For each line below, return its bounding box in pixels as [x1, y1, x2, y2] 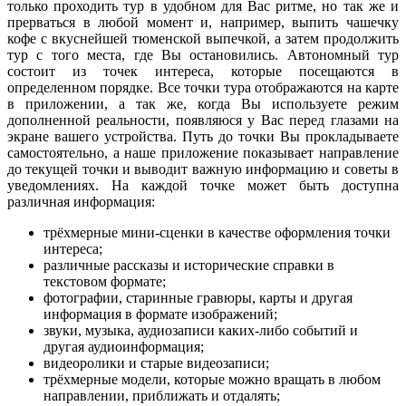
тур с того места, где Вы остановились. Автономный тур [7, 47, 399, 63]
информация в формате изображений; [43, 306, 277, 323]
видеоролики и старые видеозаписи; [43, 355, 269, 372]
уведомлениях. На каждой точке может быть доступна [7, 178, 399, 194]
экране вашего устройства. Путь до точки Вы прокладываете [7, 129, 399, 145]
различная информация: [7, 194, 155, 210]
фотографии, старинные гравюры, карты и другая [43, 290, 353, 306]
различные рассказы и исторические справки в [43, 257, 334, 274]
